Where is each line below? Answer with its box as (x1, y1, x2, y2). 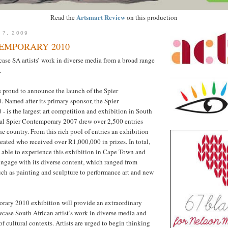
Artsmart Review (76, 12, 125, 22)
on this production (125, 12, 178, 22)
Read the (50, 12, 76, 22)
